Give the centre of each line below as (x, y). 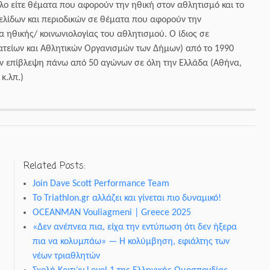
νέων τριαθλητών (67, 256)
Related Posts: (55, 166)
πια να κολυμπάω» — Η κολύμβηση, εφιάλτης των (131, 241)
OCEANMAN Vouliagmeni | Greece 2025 (112, 212)
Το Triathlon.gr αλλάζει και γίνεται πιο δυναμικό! (127, 198)
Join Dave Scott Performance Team (101, 184)
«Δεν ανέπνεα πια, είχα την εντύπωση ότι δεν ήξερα (135, 227)
